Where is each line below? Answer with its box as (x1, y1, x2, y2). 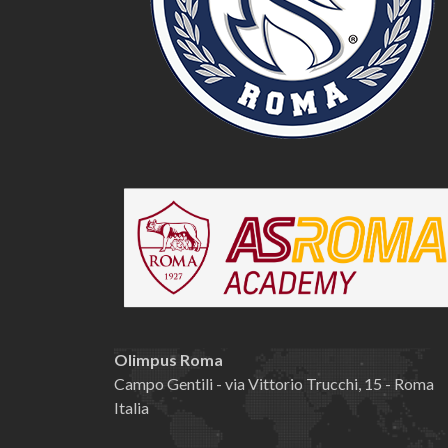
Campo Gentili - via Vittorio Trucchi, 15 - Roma (114, 373, 434, 393)
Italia (114, 397, 149, 417)
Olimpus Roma (114, 349, 223, 369)
